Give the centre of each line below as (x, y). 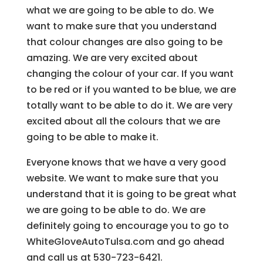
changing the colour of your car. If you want (130, 73)
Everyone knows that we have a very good (126, 162)
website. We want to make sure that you (122, 178)
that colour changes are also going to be (124, 42)
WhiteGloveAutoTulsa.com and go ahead (125, 241)
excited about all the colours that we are (123, 121)
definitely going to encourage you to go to (127, 225)
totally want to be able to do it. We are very (129, 105)
